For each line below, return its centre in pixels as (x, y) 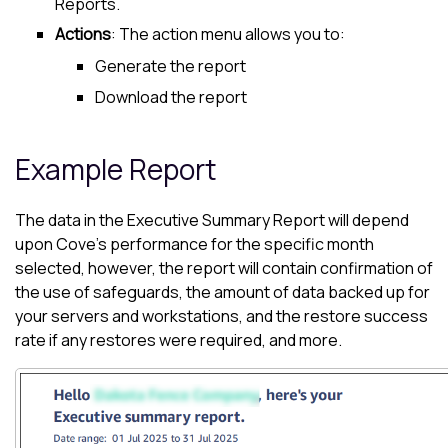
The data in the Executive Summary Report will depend (212, 219)
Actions (83, 33)
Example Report (116, 168)
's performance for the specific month (235, 243)
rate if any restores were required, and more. (178, 339)
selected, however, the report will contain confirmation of (224, 267)
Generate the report (170, 66)
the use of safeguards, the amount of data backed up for (222, 291)
